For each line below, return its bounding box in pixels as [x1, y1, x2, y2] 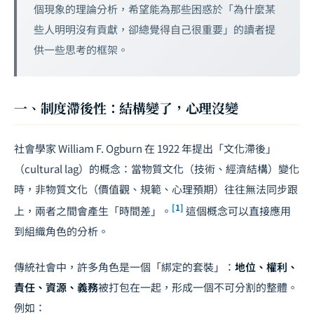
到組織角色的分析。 [14, 224, 109, 238]
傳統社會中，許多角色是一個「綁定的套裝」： [14, 259, 235, 274]
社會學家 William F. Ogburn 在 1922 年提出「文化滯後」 [14, 141, 276, 156]
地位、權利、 [235, 259, 298, 274]
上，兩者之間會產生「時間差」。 [14, 203, 172, 218]
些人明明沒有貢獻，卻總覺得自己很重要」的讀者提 [34, 22, 275, 36]
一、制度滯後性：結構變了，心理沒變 [14, 98, 238, 117]
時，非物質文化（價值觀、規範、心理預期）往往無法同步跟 [14, 182, 298, 196]
